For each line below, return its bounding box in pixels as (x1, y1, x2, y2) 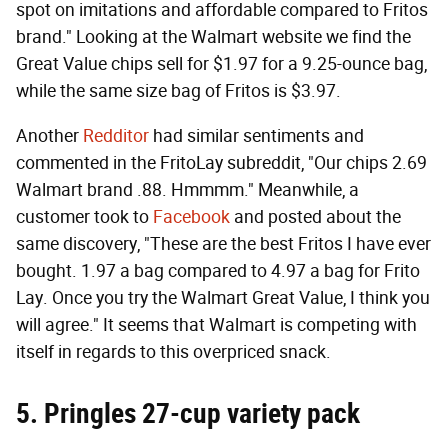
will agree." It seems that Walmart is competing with (16, 313, 417, 336)
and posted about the (230, 205, 401, 228)
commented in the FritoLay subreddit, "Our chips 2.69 (16, 151, 427, 174)
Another (16, 124, 83, 147)
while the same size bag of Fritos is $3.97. (16, 79, 345, 102)
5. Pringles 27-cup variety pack (16, 396, 360, 430)
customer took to (16, 205, 153, 228)
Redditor (83, 124, 149, 147)
